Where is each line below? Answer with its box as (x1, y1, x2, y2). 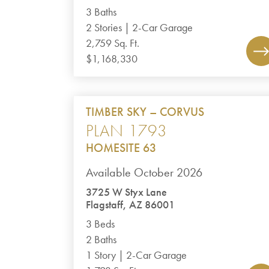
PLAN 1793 (86, 120, 168, 141)
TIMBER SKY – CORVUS (86, 104, 205, 119)
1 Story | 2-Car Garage (86, 249, 187, 262)
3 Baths (86, 5, 117, 19)
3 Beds (86, 217, 115, 231)
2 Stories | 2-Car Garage (86, 21, 193, 34)
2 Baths (86, 233, 117, 246)
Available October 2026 (86, 165, 203, 180)
